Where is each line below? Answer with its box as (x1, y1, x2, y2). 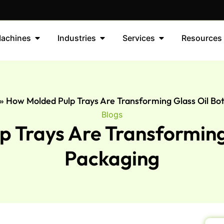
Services (122, 33, 155, 43)
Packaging (64, 145, 159, 170)
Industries (57, 33, 96, 43)
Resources (181, 33, 222, 43)
